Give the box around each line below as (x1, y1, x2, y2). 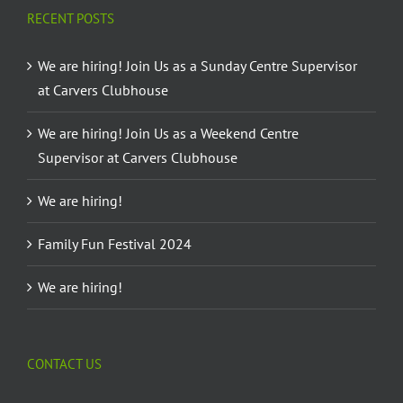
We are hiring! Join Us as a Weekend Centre (38, 123, 299, 142)
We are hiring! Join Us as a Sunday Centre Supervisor (38, 56, 357, 75)
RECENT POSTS (27, 9, 114, 27)
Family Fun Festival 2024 (38, 234, 192, 253)
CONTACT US (27, 354, 102, 372)
